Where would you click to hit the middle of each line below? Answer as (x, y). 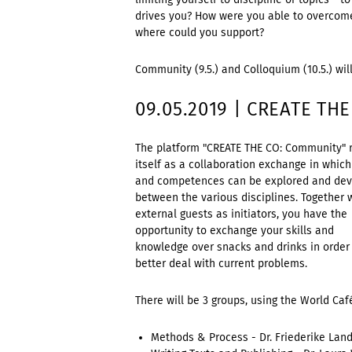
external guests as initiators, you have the (241, 214)
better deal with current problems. (221, 264)
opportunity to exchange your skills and (235, 231)
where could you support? (200, 33)
